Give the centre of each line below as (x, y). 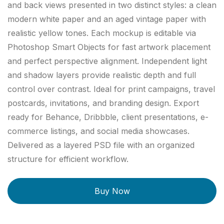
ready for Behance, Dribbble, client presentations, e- (108, 117)
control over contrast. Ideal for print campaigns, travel (111, 89)
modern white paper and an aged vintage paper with (107, 19)
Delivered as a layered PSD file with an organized (101, 145)
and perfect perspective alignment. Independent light (107, 61)
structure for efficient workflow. (68, 159)
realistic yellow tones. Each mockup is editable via (102, 33)
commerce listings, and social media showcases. (98, 131)
